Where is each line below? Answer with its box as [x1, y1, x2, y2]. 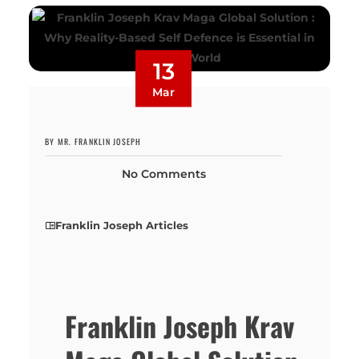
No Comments [121, 166, 206, 181]
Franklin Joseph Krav [65, 305, 295, 347]
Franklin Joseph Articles [55, 218, 189, 232]
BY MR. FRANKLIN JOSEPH [45, 135, 142, 147]
